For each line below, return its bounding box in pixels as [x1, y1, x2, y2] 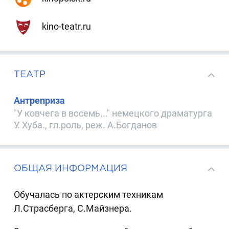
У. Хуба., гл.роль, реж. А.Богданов [14, 119, 157, 130]
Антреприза [14, 95, 65, 106]
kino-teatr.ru [39, 21, 91, 32]
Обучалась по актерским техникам [14, 189, 164, 200]
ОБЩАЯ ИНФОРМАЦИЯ [14, 163, 128, 173]
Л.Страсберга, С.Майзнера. [14, 202, 132, 214]
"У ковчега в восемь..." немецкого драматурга [14, 107, 213, 119]
